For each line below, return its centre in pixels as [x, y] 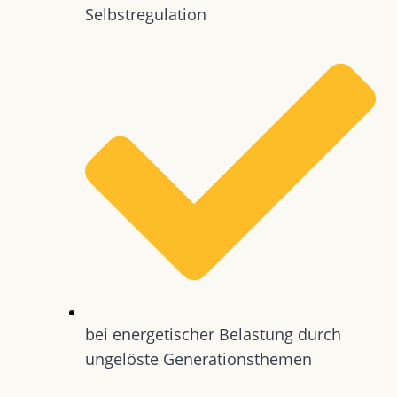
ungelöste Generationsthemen [198, 358]
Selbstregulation [146, 14]
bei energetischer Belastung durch [213, 334]
